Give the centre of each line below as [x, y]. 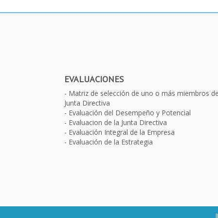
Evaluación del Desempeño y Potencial [130, 112]
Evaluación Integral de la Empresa [122, 132]
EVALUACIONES [94, 79]
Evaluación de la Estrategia [111, 142]
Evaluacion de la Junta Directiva [118, 122]
